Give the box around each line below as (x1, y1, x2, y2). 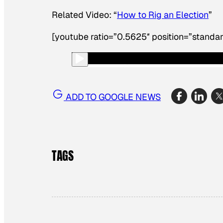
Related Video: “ (52, 9, 117, 21)
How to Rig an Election (117, 9, 209, 21)
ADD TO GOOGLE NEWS (64, 91, 161, 103)
